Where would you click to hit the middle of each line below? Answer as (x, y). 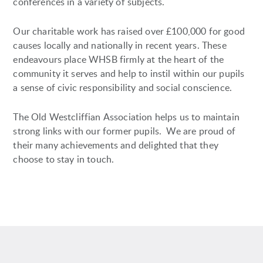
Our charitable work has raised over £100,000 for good (129, 31)
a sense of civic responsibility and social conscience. (123, 87)
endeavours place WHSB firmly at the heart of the (119, 59)
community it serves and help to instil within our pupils (129, 73)
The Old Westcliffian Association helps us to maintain (126, 117)
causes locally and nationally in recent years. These (120, 45)
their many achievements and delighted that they (116, 145)
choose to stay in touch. (64, 159)
